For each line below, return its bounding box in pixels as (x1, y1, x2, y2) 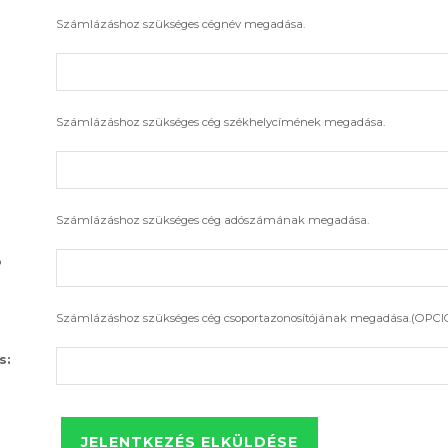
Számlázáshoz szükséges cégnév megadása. (56, 16, 306, 31)
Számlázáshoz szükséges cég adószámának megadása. (56, 212, 370, 227)
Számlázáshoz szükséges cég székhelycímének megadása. (56, 114, 386, 129)
